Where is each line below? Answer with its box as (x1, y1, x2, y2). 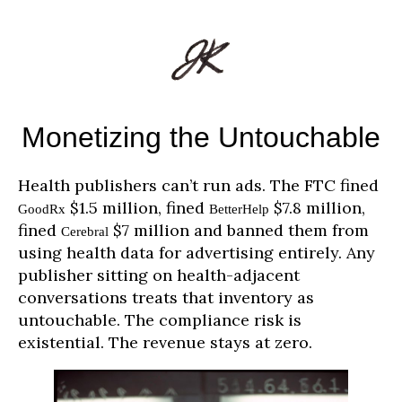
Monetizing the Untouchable (22, 121, 380, 154)
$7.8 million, (269, 197, 365, 218)
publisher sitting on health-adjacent (18, 264, 300, 285)
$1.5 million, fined (66, 197, 209, 218)
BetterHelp (209, 200, 269, 216)
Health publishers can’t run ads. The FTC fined (18, 174, 379, 196)
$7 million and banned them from (109, 219, 369, 240)
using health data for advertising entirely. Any (18, 241, 375, 263)
